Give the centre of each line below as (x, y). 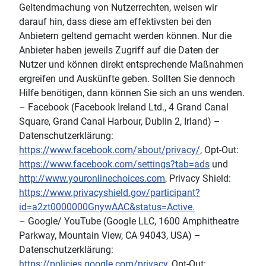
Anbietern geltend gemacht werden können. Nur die (125, 36)
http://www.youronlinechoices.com (92, 178)
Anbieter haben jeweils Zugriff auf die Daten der (119, 50)
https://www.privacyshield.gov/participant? (110, 192)
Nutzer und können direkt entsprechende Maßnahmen (131, 64)
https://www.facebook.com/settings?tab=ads (114, 164)
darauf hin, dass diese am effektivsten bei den (115, 21)
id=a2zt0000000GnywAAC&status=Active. (107, 207)
